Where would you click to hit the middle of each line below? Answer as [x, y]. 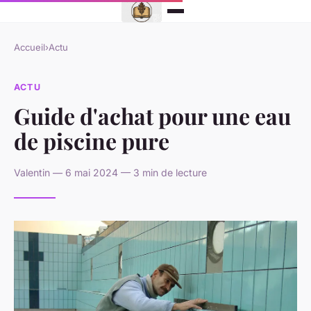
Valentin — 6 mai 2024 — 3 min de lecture [110, 172]
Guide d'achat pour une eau [152, 115]
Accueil [30, 47]
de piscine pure [92, 140]
